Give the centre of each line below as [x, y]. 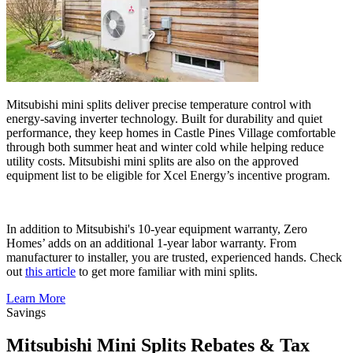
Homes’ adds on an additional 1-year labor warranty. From [151, 243]
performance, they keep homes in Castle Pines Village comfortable [171, 132]
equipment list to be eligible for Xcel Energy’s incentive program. [168, 175]
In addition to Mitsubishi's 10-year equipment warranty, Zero [157, 229]
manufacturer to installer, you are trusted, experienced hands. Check [174, 257]
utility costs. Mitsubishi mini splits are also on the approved [152, 161]
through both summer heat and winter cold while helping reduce [165, 147]
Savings [26, 312]
